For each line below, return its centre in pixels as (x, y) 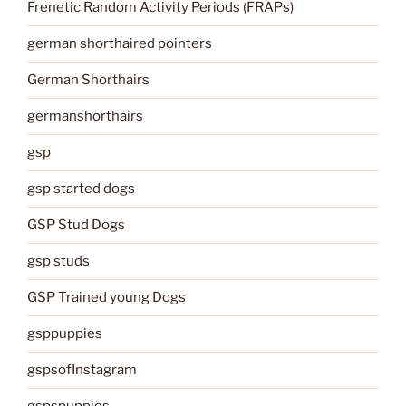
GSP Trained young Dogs (106, 298)
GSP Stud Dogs (76, 225)
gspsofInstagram (82, 370)
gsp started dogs (81, 189)
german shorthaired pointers (120, 44)
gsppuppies (65, 334)
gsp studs (58, 261)
